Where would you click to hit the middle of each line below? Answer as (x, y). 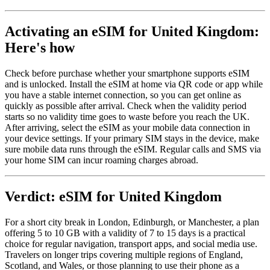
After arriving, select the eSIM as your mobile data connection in (127, 127)
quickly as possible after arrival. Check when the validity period (126, 105)
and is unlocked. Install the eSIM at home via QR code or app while (134, 84)
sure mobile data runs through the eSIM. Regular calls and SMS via (133, 149)
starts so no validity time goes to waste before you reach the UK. (127, 116)
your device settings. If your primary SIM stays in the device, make (132, 138)
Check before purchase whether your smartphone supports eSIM (127, 73)
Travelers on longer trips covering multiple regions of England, (124, 254)
